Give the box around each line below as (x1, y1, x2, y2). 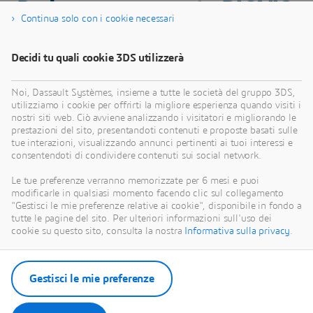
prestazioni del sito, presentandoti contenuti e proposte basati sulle (11, 126, 298, 136)
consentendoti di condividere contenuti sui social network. (11, 151, 261, 161)
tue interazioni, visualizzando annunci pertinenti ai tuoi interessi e (11, 138, 293, 148)
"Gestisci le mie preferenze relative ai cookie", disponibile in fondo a (11, 201, 302, 211)
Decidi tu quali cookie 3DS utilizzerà (11, 52, 184, 64)
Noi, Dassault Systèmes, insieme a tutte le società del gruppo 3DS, (11, 88, 296, 98)
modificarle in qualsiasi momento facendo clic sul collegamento (11, 189, 284, 198)
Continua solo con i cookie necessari (20, 14, 175, 24)
